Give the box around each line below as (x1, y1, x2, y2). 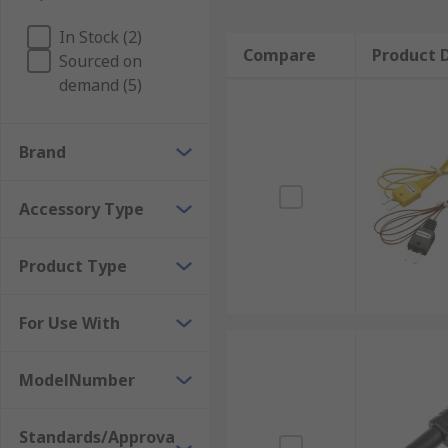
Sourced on (59, 50, 142, 72)
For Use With (19, 312, 120, 334)
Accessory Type (19, 198, 144, 220)
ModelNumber (19, 369, 135, 391)
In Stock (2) (59, 26, 142, 48)
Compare (242, 44, 316, 66)
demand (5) (59, 74, 142, 96)
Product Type (19, 255, 127, 277)
